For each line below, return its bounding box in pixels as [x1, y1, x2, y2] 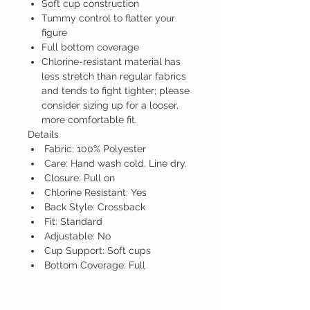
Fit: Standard [42, 216, 102, 228]
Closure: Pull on [42, 172, 115, 184]
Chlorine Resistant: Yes [42, 187, 147, 199]
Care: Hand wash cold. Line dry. [42, 158, 187, 170]
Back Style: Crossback [42, 201, 145, 213]
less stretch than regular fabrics [42, 71, 186, 82]
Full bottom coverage [42, 42, 139, 53]
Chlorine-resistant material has [42, 56, 181, 68]
